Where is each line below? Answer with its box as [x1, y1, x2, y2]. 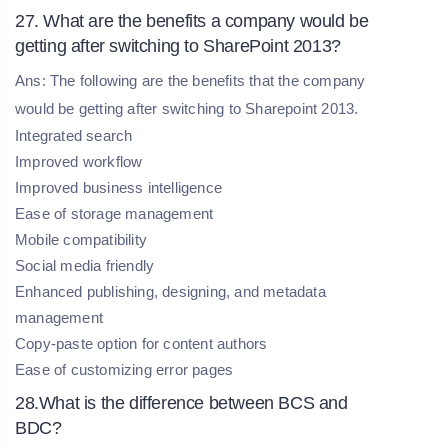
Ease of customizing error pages [15, 360, 234, 378]
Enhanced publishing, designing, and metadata [15, 282, 326, 300]
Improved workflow [15, 152, 143, 170]
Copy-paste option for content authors [15, 334, 268, 352]
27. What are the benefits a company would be [15, 10, 369, 31]
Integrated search [15, 126, 133, 144]
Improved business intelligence [15, 178, 222, 196]
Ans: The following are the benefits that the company [15, 71, 366, 89]
